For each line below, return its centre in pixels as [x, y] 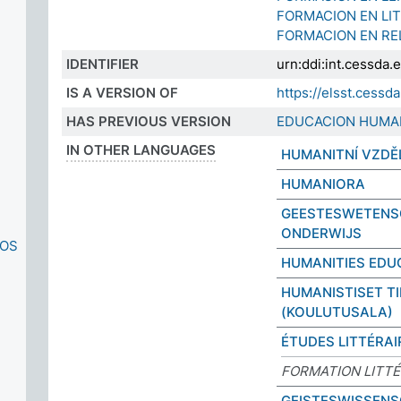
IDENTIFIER [102, 64]
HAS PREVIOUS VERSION [149, 121]
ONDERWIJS [321, 233]
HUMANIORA [323, 184]
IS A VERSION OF [122, 93]
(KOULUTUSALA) [337, 312]
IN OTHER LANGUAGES [141, 150]
